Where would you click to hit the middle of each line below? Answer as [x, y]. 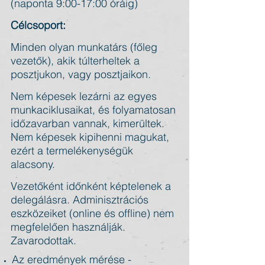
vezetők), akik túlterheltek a [75, 61]
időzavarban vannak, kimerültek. [88, 123]
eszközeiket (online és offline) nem [92, 213]
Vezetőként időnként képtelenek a [91, 186]
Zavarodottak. [43, 240]
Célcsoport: [38, 25]
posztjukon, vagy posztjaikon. [81, 74]
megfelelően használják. [68, 227]
